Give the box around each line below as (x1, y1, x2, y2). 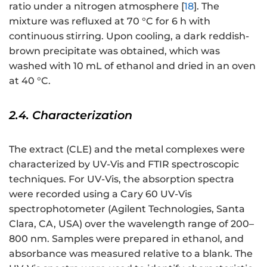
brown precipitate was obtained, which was (9, 45, 220, 57)
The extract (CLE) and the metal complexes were (9, 143, 245, 155)
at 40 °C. (9, 74, 51, 86)
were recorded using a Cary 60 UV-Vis (9, 188, 192, 200)
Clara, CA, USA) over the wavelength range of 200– (9, 218, 254, 229)
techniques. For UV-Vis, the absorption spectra (9, 173, 234, 185)
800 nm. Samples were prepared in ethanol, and (9, 232, 244, 244)
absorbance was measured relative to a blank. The (9, 247, 253, 259)
